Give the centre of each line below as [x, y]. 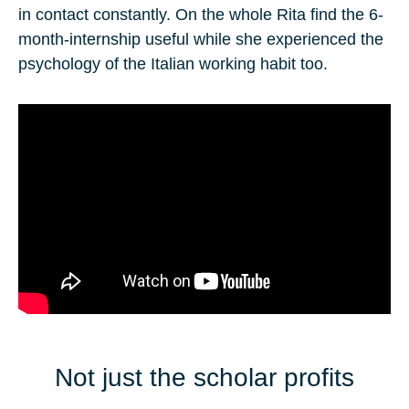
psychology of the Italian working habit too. [173, 64]
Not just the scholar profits [204, 377]
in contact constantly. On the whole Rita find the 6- [201, 15]
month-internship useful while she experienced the [201, 40]
